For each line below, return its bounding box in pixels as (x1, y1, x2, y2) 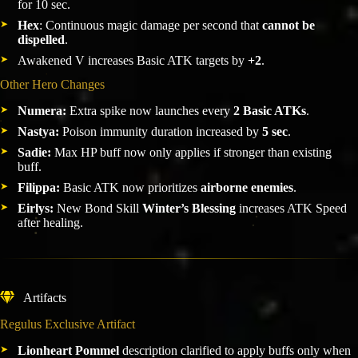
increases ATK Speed (236, 201, 347, 216)
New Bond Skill (54, 201, 142, 216)
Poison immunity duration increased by (59, 125, 262, 139)
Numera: (18, 104, 66, 118)
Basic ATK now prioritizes (60, 181, 201, 195)
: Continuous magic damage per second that (39, 18, 262, 32)
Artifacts (21, 291, 66, 305)
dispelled (18, 32, 65, 46)
